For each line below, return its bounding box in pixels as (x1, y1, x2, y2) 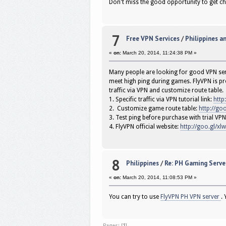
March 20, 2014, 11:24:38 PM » (121, 50, 197, 56)
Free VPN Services (126, 34, 180, 43)
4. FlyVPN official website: (109, 123, 181, 131)
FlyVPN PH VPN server (160, 193, 221, 201)
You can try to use (109, 193, 161, 201)
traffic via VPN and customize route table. (109, 87, 224, 94)
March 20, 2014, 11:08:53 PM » (121, 175, 197, 181)
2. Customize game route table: (109, 105, 199, 112)
